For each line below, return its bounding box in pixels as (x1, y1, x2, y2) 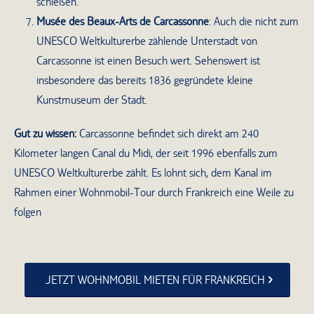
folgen (14, 205, 41, 219)
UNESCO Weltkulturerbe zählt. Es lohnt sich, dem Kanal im (14, 166, 272, 180)
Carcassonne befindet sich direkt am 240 (76, 127, 259, 141)
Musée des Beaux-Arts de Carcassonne (36, 15, 209, 29)
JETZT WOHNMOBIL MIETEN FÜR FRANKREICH (45, 273, 265, 287)
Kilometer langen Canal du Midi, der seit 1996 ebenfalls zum (14, 146, 278, 161)
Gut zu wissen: (14, 127, 76, 141)
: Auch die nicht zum (209, 15, 299, 29)
